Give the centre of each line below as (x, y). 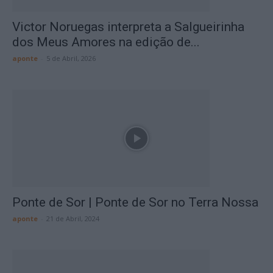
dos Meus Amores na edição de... (106, 42)
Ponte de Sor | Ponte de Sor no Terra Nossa (135, 202)
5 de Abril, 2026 (71, 58)
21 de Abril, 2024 (73, 218)
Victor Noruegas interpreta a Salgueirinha (128, 27)
